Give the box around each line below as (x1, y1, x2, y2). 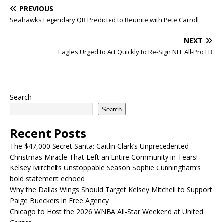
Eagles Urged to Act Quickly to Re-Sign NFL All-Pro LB (58, 47, 212, 56)
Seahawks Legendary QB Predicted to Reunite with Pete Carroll (10, 15, 199, 24)
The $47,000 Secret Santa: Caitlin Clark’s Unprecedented (10, 141, 189, 151)
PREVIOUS (19, 4, 53, 13)
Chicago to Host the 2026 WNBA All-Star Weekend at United (10, 207, 203, 216)
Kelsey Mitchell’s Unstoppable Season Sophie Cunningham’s (10, 163, 201, 172)
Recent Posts (10, 125, 86, 141)
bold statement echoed (10, 174, 85, 183)
